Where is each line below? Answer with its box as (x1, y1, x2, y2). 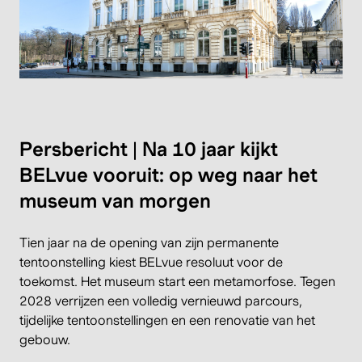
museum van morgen (19, 188, 211, 213)
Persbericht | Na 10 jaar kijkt (19, 137, 278, 161)
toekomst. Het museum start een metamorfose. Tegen (19, 273, 335, 289)
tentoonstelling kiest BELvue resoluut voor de (19, 254, 283, 270)
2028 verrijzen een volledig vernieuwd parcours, (19, 293, 302, 309)
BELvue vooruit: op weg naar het (19, 162, 318, 187)
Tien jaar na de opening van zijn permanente (19, 234, 279, 250)
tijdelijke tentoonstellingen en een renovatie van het (19, 312, 315, 328)
